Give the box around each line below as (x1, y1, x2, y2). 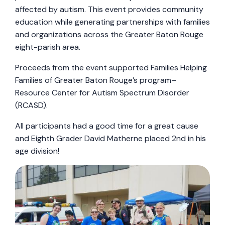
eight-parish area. (15, 41, 80, 52)
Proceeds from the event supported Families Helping (15, 62, 207, 73)
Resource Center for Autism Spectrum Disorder (15, 87, 189, 98)
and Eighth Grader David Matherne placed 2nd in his (15, 133, 206, 144)
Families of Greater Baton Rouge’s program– (15, 74, 176, 85)
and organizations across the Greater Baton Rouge (15, 29, 203, 40)
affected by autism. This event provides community (15, 4, 203, 15)
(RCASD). (15, 99, 48, 110)
